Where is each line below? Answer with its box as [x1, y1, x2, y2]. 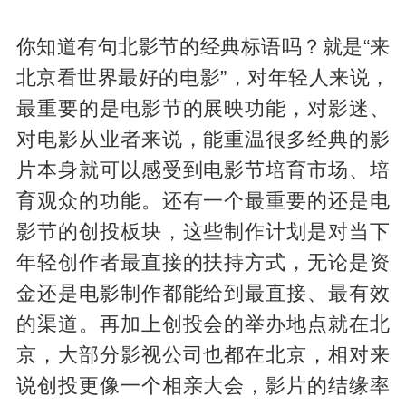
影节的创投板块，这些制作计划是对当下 [15, 221, 391, 244]
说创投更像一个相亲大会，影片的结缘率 [15, 375, 391, 398]
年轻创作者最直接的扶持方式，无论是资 [15, 252, 391, 275]
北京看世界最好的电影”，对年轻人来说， [15, 67, 391, 90]
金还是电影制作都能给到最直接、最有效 [15, 283, 391, 305]
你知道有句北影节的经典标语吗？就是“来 [15, 36, 391, 59]
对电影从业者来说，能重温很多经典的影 [15, 129, 391, 151]
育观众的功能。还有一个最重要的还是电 [15, 190, 391, 213]
